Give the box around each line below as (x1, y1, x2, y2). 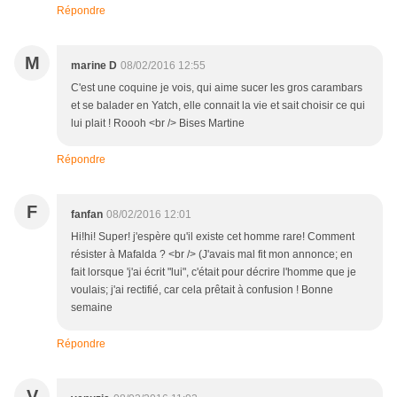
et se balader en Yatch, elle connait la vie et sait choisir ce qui (71, 99, 365, 113)
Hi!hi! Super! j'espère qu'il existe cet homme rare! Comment (71, 230, 354, 244)
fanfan (71, 208, 103, 222)
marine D (71, 59, 117, 73)
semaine (71, 301, 113, 315)
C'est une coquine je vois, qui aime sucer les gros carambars (71, 82, 362, 95)
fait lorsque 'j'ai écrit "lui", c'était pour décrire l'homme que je (71, 266, 356, 279)
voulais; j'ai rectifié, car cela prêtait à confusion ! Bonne (71, 284, 333, 297)
